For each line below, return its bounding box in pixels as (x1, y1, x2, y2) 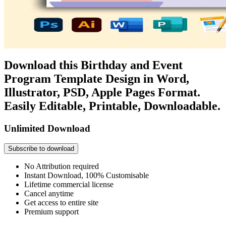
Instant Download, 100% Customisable (24, 171, 149, 180)
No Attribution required (24, 162, 99, 171)
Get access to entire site (24, 198, 98, 207)
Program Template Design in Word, (4, 72, 189, 85)
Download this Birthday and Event (4, 58, 183, 72)
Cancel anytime (24, 189, 74, 198)
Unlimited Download (4, 123, 90, 134)
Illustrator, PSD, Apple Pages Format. (4, 85, 200, 99)
